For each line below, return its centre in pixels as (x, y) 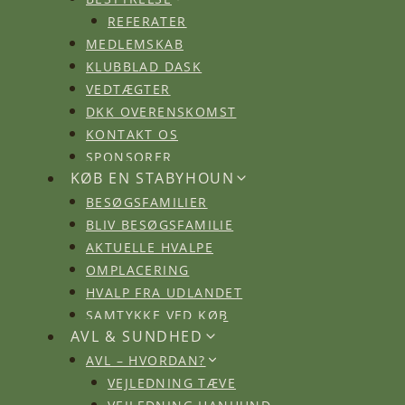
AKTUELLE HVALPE (150, 246)
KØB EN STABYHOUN (152, 178)
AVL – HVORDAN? (146, 359)
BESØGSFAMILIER (147, 201)
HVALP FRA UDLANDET (165, 292)
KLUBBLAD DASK (144, 66)
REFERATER (147, 20)
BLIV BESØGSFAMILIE (160, 224)
